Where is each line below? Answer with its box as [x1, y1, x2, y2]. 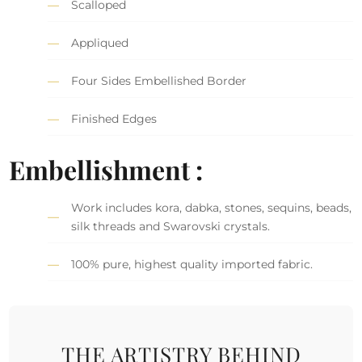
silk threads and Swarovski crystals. [71, 218, 271, 234]
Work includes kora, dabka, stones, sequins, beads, [71, 200, 352, 215]
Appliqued [71, 35, 129, 50]
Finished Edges [71, 111, 158, 126]
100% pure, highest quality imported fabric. [71, 256, 314, 271]
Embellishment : [9, 151, 204, 187]
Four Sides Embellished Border [71, 73, 247, 88]
